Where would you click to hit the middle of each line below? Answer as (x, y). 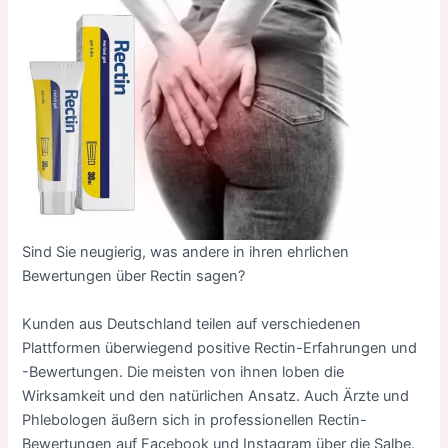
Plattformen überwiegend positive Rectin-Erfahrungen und (220, 347)
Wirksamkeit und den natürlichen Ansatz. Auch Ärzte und (216, 395)
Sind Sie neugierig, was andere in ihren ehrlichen (186, 252)
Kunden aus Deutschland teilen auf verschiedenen (192, 323)
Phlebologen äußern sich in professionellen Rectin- (195, 419)
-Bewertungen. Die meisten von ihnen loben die (183, 371)
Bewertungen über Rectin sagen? (134, 276)
